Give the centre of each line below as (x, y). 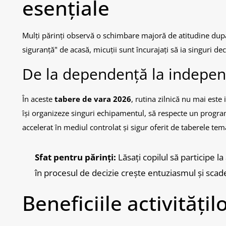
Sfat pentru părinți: (75, 157)
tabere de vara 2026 (93, 99)
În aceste (38, 99)
